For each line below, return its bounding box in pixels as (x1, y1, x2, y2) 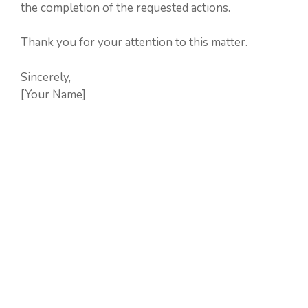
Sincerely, (21, 69, 71, 85)
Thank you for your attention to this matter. (21, 34, 247, 50)
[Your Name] (21, 86, 86, 102)
